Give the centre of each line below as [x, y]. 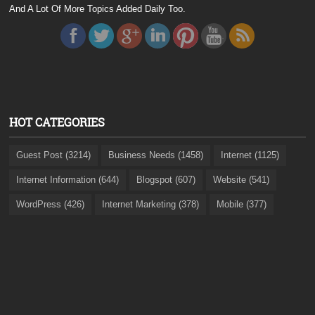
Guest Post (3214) [54, 155]
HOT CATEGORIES [57, 122]
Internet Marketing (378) [151, 205]
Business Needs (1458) [156, 155]
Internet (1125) [250, 155]
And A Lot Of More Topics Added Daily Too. [98, 9]
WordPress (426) [51, 205]
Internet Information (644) [68, 180]
